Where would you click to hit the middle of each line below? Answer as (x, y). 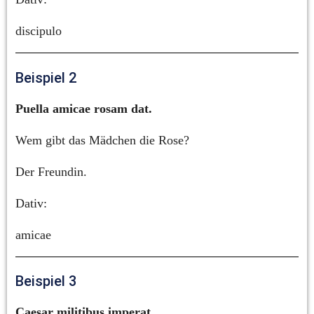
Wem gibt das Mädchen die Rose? (102, 140)
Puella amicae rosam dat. (84, 108)
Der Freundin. (51, 171)
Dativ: (31, 203)
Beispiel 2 (46, 77)
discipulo (39, 31)
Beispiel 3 (46, 281)
